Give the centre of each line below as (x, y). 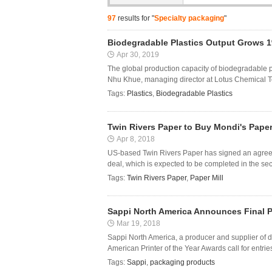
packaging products (182, 262)
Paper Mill (207, 178)
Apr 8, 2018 (136, 139)
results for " (135, 18)
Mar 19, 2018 (138, 223)
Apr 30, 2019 (138, 55)
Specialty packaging (189, 18)
